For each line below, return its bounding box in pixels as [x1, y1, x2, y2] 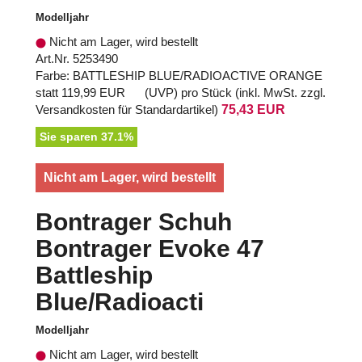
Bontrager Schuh [36, 208, 232, 236]
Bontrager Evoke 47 [36, 235, 264, 263]
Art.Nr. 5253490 [36, 52, 118, 66]
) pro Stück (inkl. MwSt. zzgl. [174, 86, 326, 100]
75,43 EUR [221, 103, 285, 117]
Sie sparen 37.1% [40, 130, 133, 144]
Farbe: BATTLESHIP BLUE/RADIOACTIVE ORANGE [36, 69, 322, 83]
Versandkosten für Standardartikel [36, 103, 214, 117]
